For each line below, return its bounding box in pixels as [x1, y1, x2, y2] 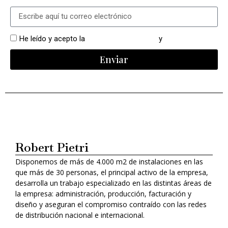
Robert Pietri [15, 139, 89, 155]
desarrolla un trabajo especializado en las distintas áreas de [15, 178, 212, 188]
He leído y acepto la [19, 34, 87, 44]
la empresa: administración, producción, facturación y [15, 188, 191, 198]
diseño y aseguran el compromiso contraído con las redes [15, 199, 207, 209]
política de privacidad [87, 34, 157, 44]
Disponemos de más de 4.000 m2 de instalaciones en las [15, 156, 203, 166]
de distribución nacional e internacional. [15, 210, 145, 220]
